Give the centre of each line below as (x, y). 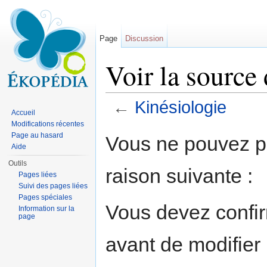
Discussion (145, 38)
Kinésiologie (180, 108)
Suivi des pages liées (53, 186)
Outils (18, 163)
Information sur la (47, 209)
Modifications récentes (48, 124)
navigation (156, 122)
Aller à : (121, 122)
